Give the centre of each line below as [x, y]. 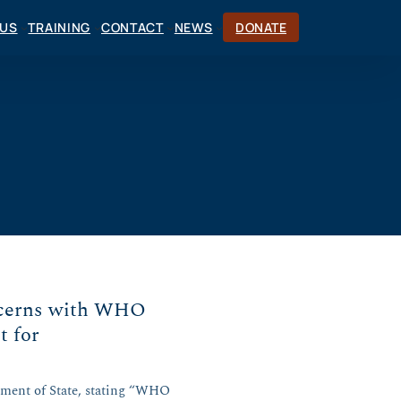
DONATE [261, 28]
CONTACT [132, 28]
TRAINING [60, 28]
